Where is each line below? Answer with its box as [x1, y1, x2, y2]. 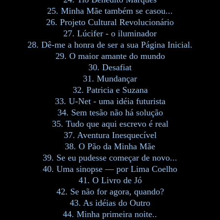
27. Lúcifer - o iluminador [63, 28, 157, 38]
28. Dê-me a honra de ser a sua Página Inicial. [27, 39, 192, 50]
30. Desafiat [88, 62, 132, 72]
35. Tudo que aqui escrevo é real [52, 118, 168, 129]
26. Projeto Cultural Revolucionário [46, 17, 174, 27]
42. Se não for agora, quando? [56, 186, 164, 196]
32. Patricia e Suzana [72, 84, 148, 95]
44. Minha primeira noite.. [63, 209, 157, 219]
